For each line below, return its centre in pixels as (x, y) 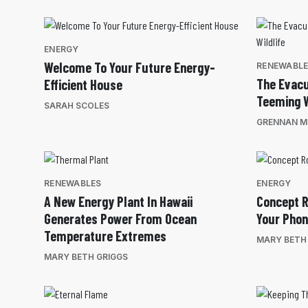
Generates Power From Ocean (120, 219)
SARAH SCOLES (77, 106)
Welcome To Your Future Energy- (130, 68)
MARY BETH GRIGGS (86, 257)
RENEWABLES (73, 184)
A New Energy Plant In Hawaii (118, 202)
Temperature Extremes (105, 236)
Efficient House (83, 85)
